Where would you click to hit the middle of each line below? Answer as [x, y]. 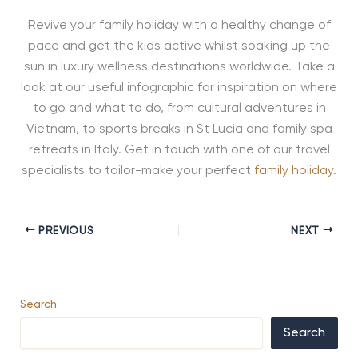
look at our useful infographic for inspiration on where [179, 88]
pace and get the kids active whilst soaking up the [179, 47]
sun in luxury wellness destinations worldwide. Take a [179, 68]
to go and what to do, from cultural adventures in [179, 109]
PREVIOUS [65, 231]
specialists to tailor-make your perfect [138, 171]
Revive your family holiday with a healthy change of [179, 26]
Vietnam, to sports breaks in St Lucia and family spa [179, 130]
